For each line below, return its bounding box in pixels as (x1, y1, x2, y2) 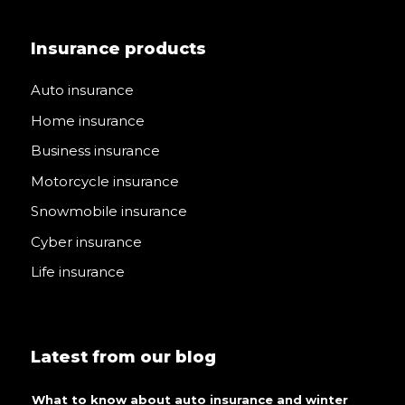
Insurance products (30, 38, 206, 59)
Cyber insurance (30, 232, 142, 250)
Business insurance (30, 142, 160, 160)
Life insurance (30, 263, 125, 281)
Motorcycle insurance (30, 172, 179, 190)
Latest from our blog (30, 346, 216, 367)
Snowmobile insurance (30, 202, 187, 221)
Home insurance (30, 111, 145, 129)
